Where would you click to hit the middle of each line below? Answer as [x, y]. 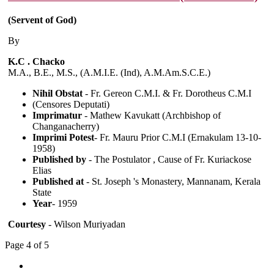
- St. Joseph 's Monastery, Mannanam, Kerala [172, 182]
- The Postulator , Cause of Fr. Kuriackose [169, 160]
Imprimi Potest [63, 138]
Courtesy [27, 224]
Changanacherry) [66, 127]
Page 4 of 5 [27, 245]
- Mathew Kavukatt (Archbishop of [151, 116]
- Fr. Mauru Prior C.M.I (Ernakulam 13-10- [178, 138]
